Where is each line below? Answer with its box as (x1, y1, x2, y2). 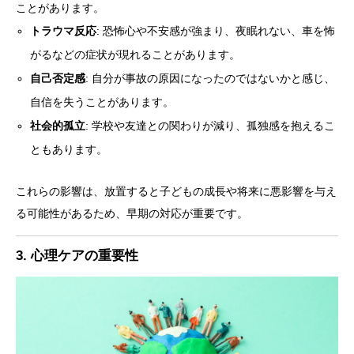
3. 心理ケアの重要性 (16, 247, 138, 263)
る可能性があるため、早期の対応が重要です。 (16, 206, 248, 220)
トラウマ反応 (30, 24, 97, 37)
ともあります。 (30, 142, 108, 156)
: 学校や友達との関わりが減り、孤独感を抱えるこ (85, 119, 336, 132)
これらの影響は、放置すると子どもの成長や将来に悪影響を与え (16, 184, 337, 198)
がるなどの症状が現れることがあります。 (30, 47, 241, 61)
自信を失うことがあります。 (30, 95, 175, 108)
